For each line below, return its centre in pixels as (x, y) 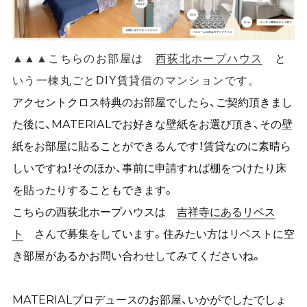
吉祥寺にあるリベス (226, 211)
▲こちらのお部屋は (96, 58)
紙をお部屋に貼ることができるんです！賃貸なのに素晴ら (151, 146)
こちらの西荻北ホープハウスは (94, 211)
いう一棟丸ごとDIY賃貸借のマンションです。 (136, 80)
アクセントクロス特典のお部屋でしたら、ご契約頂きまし (152, 102)
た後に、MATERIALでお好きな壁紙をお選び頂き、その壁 (152, 124)
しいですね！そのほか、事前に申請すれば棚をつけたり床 (149, 168)
